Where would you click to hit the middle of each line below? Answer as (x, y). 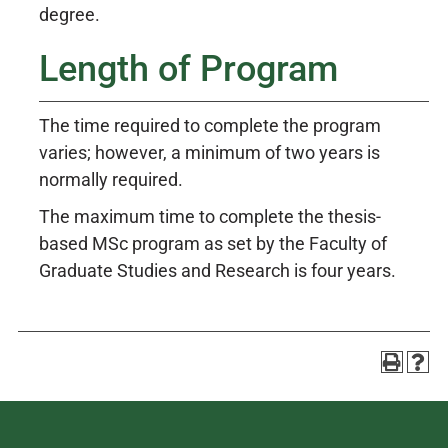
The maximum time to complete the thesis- (210, 216)
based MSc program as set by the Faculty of (213, 243)
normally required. (111, 179)
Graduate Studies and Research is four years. (217, 270)
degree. (69, 14)
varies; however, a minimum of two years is (209, 152)
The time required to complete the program (210, 125)
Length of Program (188, 69)
